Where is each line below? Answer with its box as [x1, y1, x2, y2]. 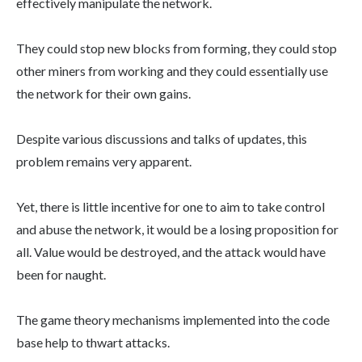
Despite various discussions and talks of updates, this [16, 131, 307, 147]
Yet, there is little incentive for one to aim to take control [16, 199, 325, 215]
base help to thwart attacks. [16, 335, 170, 351]
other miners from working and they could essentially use [16, 63, 328, 79]
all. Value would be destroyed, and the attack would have [16, 244, 326, 260]
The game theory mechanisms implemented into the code [16, 312, 330, 328]
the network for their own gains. [16, 86, 191, 102]
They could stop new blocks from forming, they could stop [16, 40, 337, 57]
